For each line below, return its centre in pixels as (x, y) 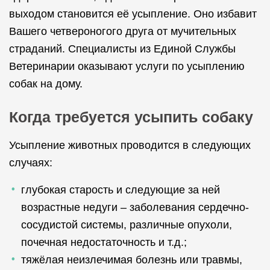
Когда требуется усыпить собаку (131, 117)
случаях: (31, 163)
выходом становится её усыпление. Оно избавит (133, 14)
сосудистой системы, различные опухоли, (127, 225)
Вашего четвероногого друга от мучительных (123, 31)
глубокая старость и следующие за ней (121, 190)
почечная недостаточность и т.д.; (104, 242)
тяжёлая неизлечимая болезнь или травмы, (132, 260)
